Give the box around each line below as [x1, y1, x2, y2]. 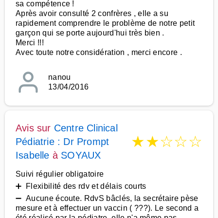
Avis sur [16, 123, 54, 133]
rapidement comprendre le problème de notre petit [16, 19, 195, 27]
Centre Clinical [54, 123, 118, 133]
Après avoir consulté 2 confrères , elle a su [16, 9, 169, 18]
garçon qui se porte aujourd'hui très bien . [16, 29, 164, 37]
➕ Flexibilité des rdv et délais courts [16, 182, 146, 190]
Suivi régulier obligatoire [16, 170, 104, 178]
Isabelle [16, 150, 50, 161]
